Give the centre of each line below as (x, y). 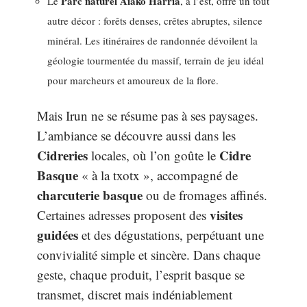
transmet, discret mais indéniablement (135, 294)
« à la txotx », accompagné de (158, 175)
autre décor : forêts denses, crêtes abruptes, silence (155, 20)
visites (226, 215)
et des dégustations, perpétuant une (171, 235)
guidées (58, 235)
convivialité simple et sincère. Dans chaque (149, 255)
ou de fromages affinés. (205, 195)
